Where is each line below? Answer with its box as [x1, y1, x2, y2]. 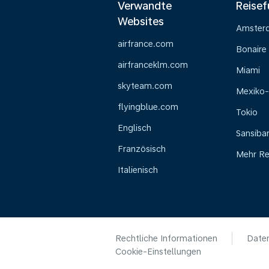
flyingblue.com [118, 102, 178, 112]
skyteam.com [118, 81, 172, 91]
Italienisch [118, 165, 158, 175]
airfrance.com [118, 39, 174, 49]
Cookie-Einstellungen [115, 247, 201, 256]
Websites [118, 15, 164, 28]
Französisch [118, 144, 166, 154]
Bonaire [235, 44, 267, 54]
